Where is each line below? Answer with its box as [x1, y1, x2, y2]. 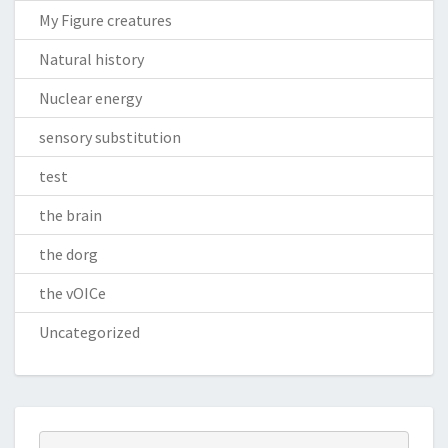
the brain [39, 204, 102, 225]
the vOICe [39, 282, 106, 303]
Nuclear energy [39, 87, 142, 108]
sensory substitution [39, 126, 181, 147]
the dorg [39, 243, 98, 264]
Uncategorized [39, 321, 140, 342]
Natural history [39, 48, 144, 69]
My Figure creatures [39, 9, 172, 30]
